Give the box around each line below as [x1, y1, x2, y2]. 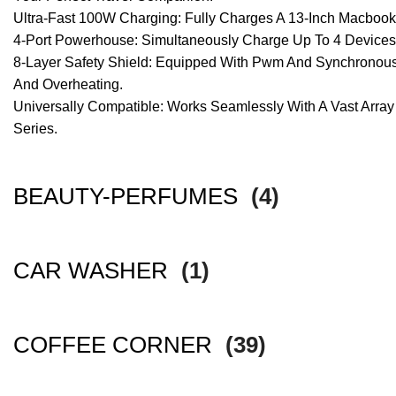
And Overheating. [13, 77, 123, 93]
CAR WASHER [13, 257, 174, 285]
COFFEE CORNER [13, 331, 218, 359]
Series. [13, 121, 57, 137]
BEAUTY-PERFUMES [13, 183, 244, 210]
